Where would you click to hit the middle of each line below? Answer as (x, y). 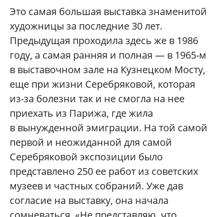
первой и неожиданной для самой (91, 142)
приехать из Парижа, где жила (81, 113)
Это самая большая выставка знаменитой (108, 12)
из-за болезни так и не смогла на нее (97, 99)
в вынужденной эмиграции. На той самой (108, 128)
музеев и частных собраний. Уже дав (96, 186)
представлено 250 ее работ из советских (104, 171)
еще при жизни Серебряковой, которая (102, 84)
